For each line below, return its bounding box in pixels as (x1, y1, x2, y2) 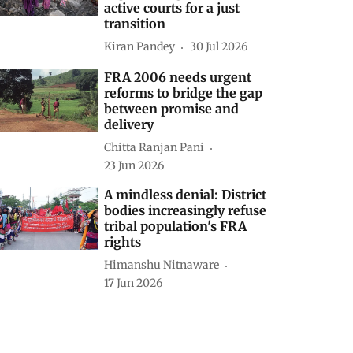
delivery (104, 116, 154, 132)
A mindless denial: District (104, 186, 267, 203)
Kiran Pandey (104, 39, 176, 54)
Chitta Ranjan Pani (104, 140, 205, 155)
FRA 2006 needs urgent (104, 69, 252, 85)
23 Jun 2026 (104, 158, 165, 173)
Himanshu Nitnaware (104, 258, 220, 273)
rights (104, 233, 142, 250)
